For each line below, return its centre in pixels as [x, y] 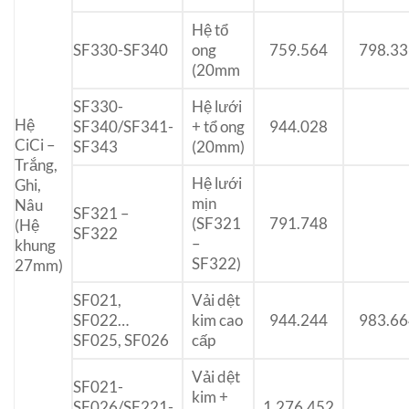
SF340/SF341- [123, 127]
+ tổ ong [218, 127]
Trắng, [36, 165]
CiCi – [35, 145]
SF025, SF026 [121, 341]
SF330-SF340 [121, 50]
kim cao [217, 320]
